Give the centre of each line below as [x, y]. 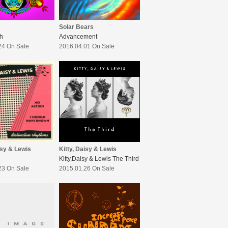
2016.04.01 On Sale [87, 47]
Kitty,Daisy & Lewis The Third [99, 159]
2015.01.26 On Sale [87, 169]
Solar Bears [76, 27]
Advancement [78, 37]
